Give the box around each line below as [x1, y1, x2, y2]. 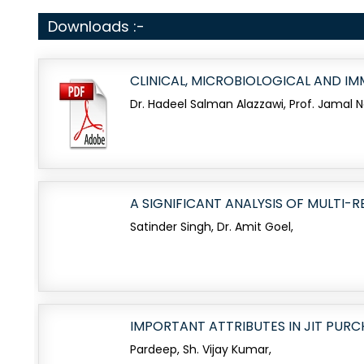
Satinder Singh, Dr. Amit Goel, [130, 219, 293, 235]
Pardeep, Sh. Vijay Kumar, [130, 341, 271, 357]
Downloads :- [48, 16, 145, 37]
